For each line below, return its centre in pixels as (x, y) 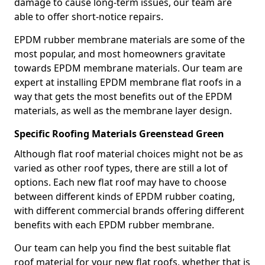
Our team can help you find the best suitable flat (122, 248)
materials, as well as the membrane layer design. (123, 111)
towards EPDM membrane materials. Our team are (128, 68)
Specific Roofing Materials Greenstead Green (119, 134)
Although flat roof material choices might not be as (129, 154)
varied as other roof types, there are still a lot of (121, 168)
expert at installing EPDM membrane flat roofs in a (128, 82)
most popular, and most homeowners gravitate (120, 54)
